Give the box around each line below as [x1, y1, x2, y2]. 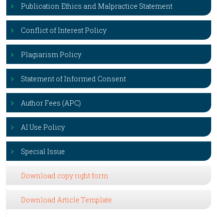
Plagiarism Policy [21, 50, 81, 59]
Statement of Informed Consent [21, 74, 126, 83]
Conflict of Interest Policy [21, 26, 107, 35]
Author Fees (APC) [21, 98, 81, 108]
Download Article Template [21, 195, 112, 204]
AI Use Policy [21, 123, 65, 132]
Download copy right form [21, 171, 108, 180]
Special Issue [21, 147, 65, 156]
